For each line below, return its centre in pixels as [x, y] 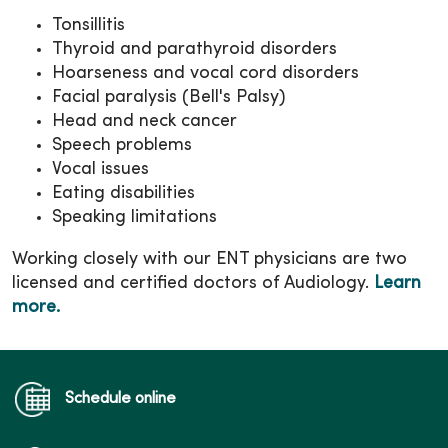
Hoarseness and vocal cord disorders [205, 73]
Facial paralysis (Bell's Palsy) [168, 97]
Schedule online [120, 398]
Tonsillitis [88, 25]
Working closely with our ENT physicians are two [209, 259]
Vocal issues [100, 169]
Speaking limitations [134, 217]
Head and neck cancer [144, 121]
